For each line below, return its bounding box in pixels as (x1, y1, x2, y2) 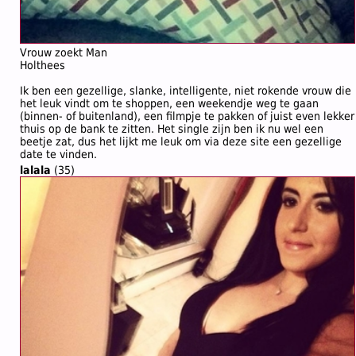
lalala (20, 164, 51, 176)
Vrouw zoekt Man (20, 46, 107, 59)
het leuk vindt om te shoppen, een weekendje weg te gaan (20, 97, 319, 110)
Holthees (20, 59, 65, 72)
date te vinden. (20, 148, 97, 161)
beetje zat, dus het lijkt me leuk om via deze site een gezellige (20, 135, 342, 148)
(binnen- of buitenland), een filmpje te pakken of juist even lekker (20, 110, 354, 122)
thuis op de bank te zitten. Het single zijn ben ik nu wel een (20, 122, 323, 135)
